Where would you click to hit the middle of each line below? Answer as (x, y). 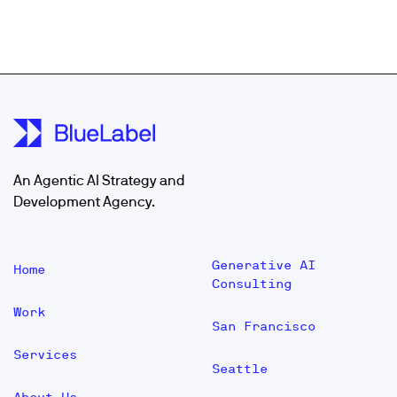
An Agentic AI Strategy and (99, 180)
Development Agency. (84, 201)
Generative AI (264, 265)
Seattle (240, 369)
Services (45, 354)
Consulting (252, 284)
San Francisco (264, 326)
